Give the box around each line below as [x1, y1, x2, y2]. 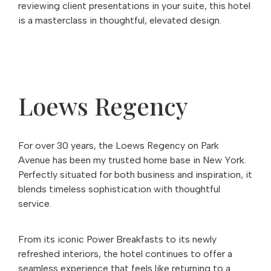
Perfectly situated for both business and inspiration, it [18, 169, 252, 180]
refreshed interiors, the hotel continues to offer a [18, 248, 232, 260]
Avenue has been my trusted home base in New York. [18, 154, 246, 166]
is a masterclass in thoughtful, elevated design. [18, 15, 221, 26]
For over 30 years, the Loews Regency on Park [18, 140, 219, 151]
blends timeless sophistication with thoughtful [18, 183, 220, 195]
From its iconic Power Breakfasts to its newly [18, 233, 217, 245]
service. [18, 198, 51, 209]
